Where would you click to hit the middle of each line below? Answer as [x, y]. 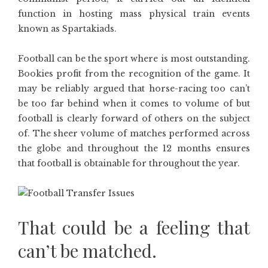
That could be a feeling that [134, 227]
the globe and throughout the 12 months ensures [134, 148]
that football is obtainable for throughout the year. [129, 163]
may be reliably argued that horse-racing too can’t [134, 89]
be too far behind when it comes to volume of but [134, 103]
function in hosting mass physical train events [134, 14]
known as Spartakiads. [67, 29]
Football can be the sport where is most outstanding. [134, 59]
